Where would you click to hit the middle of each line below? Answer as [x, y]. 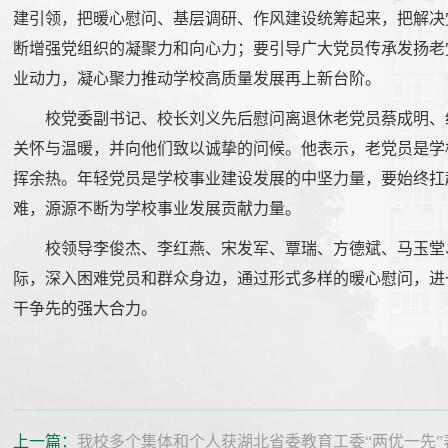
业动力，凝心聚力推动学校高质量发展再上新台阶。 [197, 79]
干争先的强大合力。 [85, 309]
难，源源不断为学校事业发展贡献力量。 [157, 209]
